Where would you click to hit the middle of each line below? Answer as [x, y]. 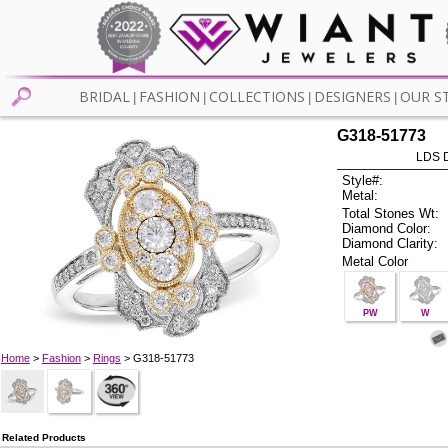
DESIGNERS [352, 97]
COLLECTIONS [256, 97]
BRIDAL [104, 97]
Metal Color [375, 261]
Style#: [363, 181]
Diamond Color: [387, 228]
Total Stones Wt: [391, 213]
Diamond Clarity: [390, 243]
